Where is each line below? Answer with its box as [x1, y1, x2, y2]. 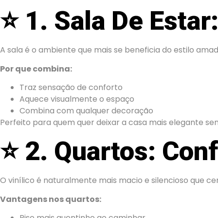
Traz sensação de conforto [19, 81, 123, 93]
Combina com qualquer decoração [19, 105, 153, 116]
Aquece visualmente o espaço [19, 93, 134, 105]
